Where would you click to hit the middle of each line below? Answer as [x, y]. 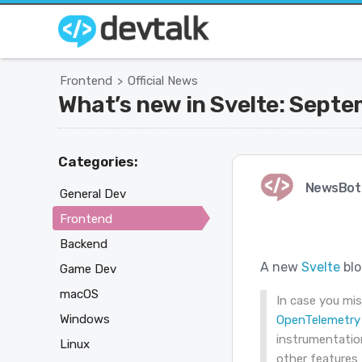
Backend [84, 244]
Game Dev [88, 269]
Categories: [98, 162]
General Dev [93, 194]
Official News [163, 81]
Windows [85, 319]
